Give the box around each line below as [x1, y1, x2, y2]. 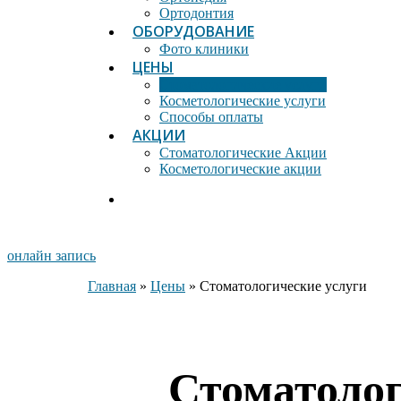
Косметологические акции [159, 161, 321, 176]
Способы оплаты [159, 109, 263, 124]
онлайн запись [7, 248, 96, 263]
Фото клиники [159, 41, 249, 56]
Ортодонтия [159, 5, 234, 21]
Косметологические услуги [159, 93, 326, 108]
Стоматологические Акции [159, 145, 327, 160]
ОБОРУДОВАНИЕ [132, 21, 254, 41]
